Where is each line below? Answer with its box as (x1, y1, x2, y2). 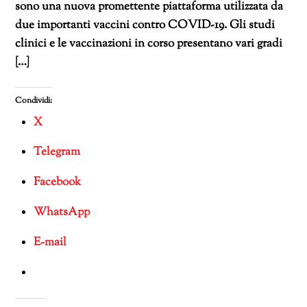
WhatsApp (34, 204, 90, 221)
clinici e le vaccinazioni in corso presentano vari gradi (15, 35, 283, 52)
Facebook (34, 174, 82, 191)
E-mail (34, 234, 67, 251)
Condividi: (15, 94, 53, 107)
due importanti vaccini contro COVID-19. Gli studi (15, 16, 275, 34)
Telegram (34, 144, 81, 161)
